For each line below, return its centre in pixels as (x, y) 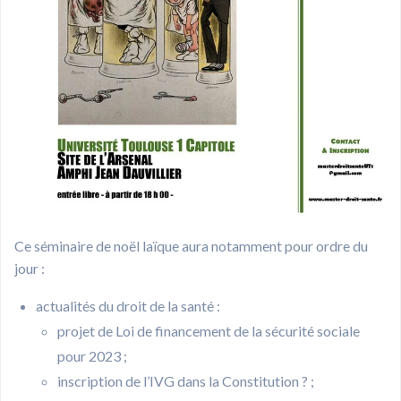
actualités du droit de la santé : (128, 306)
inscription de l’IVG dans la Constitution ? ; (186, 381)
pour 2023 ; (92, 356)
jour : (30, 269)
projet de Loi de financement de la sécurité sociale (209, 331)
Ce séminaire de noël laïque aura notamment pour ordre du (191, 246)
